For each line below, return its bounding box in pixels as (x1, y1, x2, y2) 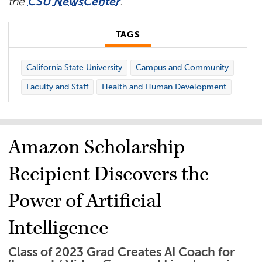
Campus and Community (135, 63, 229, 73)
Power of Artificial (8, 188, 162, 214)
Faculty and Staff (26, 82, 88, 92)
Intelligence (8, 215, 109, 241)
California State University (26, 63, 122, 73)
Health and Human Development (101, 82, 226, 92)
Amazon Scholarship (8, 134, 185, 160)
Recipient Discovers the (8, 161, 209, 187)
